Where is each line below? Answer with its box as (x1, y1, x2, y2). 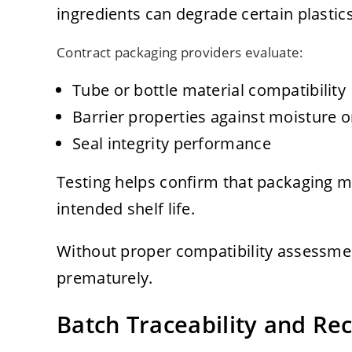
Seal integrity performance (72, 133, 271, 155)
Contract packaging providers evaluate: (57, 43, 304, 62)
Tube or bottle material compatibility (72, 79, 346, 101)
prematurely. (57, 267, 153, 289)
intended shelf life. (57, 198, 196, 220)
